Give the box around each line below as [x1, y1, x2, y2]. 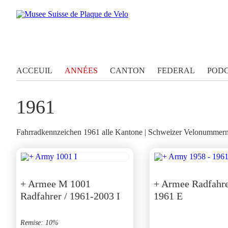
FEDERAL [157, 66, 195, 75]
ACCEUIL [16, 66, 52, 75]
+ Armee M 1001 [20, 178, 91, 189]
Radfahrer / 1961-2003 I [20, 190, 120, 202]
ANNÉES [65, 66, 98, 75]
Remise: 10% [20, 219, 59, 226]
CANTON [110, 66, 145, 75]
